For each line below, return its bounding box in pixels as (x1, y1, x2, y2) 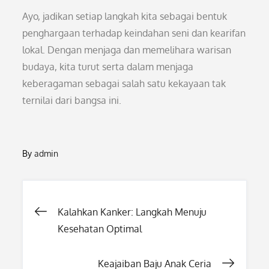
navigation (34, 236, 159, 265)
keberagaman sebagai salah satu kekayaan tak (22, 77, 226, 89)
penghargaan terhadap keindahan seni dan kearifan (22, 27, 246, 39)
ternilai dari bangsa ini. (22, 94, 122, 106)
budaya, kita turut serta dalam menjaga (22, 61, 194, 73)
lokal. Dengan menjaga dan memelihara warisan (22, 44, 232, 56)
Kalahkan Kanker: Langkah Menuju (58, 206, 207, 218)
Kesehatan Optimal (58, 223, 142, 235)
